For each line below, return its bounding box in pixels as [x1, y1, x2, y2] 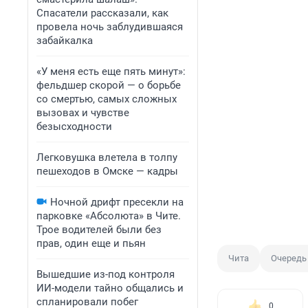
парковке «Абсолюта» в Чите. [36, 210, 181, 222]
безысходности [36, 120, 112, 133]
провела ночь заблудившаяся [36, 21, 183, 33]
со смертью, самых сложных [36, 93, 177, 105]
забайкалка [36, 34, 93, 47]
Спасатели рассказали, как [36, 7, 168, 19]
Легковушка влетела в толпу [36, 151, 177, 164]
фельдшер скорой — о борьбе [36, 79, 181, 91]
